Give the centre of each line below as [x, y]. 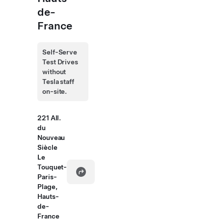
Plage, [47, 187]
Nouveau [51, 137]
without [54, 72]
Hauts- [48, 196]
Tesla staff [58, 82]
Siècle [47, 147]
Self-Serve [60, 52]
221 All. [49, 118]
